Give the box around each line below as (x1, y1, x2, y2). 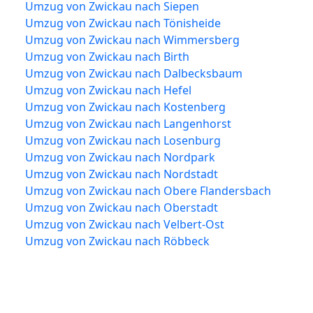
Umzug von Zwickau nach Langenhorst (25, 115, 231, 131)
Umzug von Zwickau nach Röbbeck (25, 233, 210, 249)
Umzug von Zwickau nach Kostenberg (25, 99, 226, 115)
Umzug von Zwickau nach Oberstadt (25, 199, 218, 215)
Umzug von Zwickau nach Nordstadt (25, 166, 218, 182)
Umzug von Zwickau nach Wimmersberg (25, 31, 240, 48)
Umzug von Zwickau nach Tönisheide (25, 15, 221, 31)
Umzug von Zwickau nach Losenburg (25, 132, 221, 148)
